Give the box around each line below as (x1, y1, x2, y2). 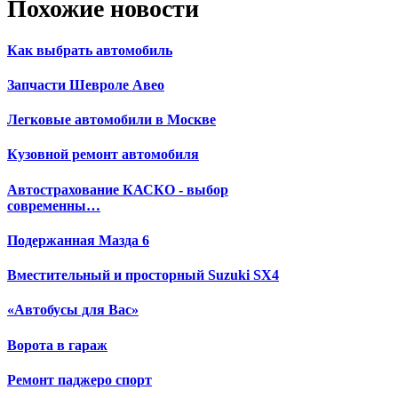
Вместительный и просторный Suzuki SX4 (7, 267, 279, 283)
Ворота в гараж (7, 337, 107, 353)
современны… (7, 197, 100, 213)
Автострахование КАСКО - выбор (7, 181, 228, 197)
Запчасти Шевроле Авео (7, 76, 164, 92)
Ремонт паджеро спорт (7, 371, 152, 387)
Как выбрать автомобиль (7, 42, 172, 58)
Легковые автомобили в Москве (7, 112, 216, 128)
